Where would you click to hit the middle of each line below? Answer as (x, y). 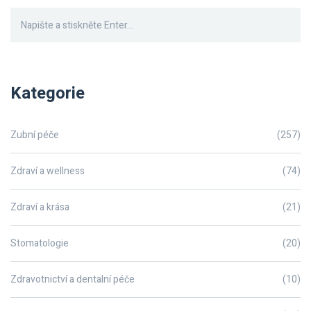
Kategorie (48, 94)
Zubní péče (35, 135)
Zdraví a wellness (48, 171)
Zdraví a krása (40, 208)
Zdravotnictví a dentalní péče (73, 280)
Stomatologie (40, 244)
